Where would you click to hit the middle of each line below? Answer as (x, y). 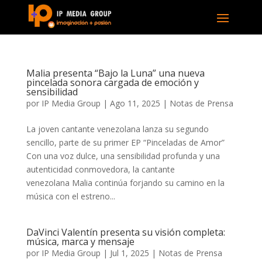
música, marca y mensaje (80, 241)
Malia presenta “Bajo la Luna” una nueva (115, 73)
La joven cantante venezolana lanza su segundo (117, 129)
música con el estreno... (70, 196)
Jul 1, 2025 (129, 253)
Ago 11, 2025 (135, 103)
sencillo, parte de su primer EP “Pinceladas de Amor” (125, 142)
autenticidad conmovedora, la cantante (100, 169)
